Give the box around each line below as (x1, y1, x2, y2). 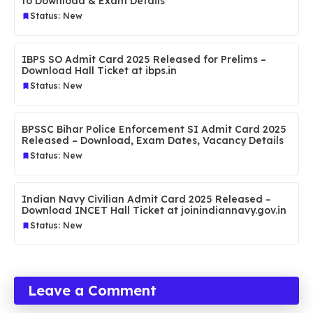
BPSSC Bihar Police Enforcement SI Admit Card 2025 (22, 122, 286, 136)
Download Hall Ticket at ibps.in (22, 64, 177, 77)
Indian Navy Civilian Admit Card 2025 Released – (22, 192, 271, 205)
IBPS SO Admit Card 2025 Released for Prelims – (22, 52, 266, 66)
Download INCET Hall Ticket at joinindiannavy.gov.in (22, 203, 286, 217)
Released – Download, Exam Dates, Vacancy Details (22, 133, 284, 147)
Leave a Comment (28, 281, 156, 299)
